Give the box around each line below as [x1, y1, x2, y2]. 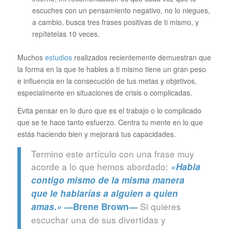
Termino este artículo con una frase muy [31, 147, 194, 161]
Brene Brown [73, 200, 129, 213]
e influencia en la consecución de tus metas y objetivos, [17, 75, 197, 86]
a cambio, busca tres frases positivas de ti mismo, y [32, 16, 199, 27]
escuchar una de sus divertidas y [31, 213, 166, 226]
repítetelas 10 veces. [32, 28, 100, 39]
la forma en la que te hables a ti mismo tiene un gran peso [17, 63, 206, 74]
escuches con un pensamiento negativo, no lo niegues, [32, 5, 210, 15]
